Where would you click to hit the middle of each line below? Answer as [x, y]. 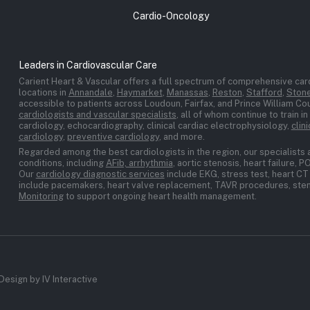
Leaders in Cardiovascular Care [88, 65]
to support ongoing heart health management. [160, 196]
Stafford [264, 92]
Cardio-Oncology [171, 16]
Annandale [90, 92]
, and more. [183, 136]
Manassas [187, 92]
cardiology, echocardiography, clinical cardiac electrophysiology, [155, 125]
